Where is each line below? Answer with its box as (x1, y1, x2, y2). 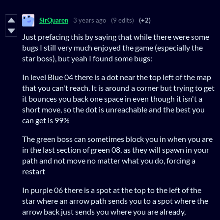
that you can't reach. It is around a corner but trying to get (22, 82, 215, 92)
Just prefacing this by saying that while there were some (22, 31, 209, 41)
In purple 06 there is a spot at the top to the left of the (22, 185, 201, 194)
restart (22, 166, 45, 176)
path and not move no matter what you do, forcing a (22, 155, 195, 165)
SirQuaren (39, 16, 68, 25)
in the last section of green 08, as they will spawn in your (22, 144, 209, 154)
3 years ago (73, 16, 106, 25)
